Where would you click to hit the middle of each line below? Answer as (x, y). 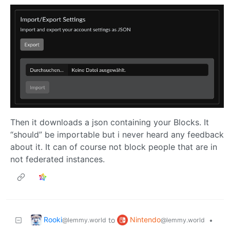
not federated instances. (57, 159)
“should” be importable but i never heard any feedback (117, 134)
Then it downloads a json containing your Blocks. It (110, 122)
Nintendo (145, 219)
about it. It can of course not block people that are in (114, 147)
